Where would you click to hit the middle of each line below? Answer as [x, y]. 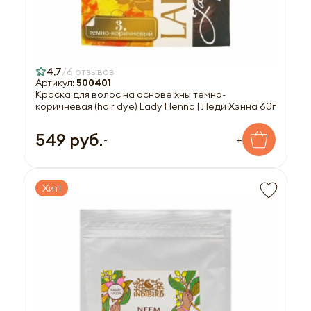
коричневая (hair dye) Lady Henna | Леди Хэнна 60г [155, 106]
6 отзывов [91, 72]
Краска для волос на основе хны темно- [131, 94]
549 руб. [69, 140]
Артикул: [56, 83]
